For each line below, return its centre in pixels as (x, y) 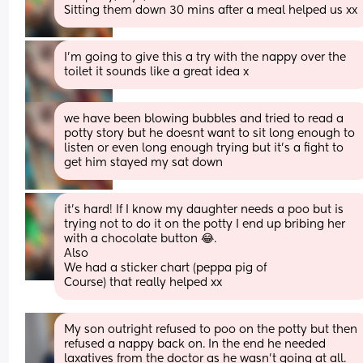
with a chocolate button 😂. (141, 239)
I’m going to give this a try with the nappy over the (205, 57)
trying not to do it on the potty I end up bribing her (205, 224)
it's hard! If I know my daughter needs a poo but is (204, 209)
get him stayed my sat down (144, 162)
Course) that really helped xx (143, 282)
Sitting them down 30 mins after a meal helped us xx (211, 10)
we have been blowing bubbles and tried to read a (204, 119)
